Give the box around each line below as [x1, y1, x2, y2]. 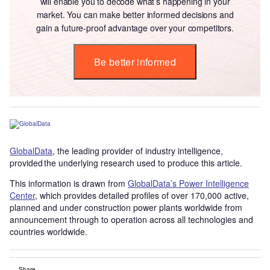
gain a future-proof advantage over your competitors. [36, 21, 234, 34]
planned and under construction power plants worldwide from [10, 201, 242, 213]
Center [10, 189, 35, 201]
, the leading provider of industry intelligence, [52, 144, 223, 157]
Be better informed [94, 54, 176, 69]
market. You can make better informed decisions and [36, 8, 234, 20]
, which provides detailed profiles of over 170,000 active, [35, 189, 249, 201]
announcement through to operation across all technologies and [10, 213, 253, 225]
